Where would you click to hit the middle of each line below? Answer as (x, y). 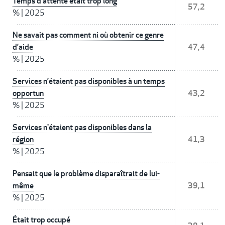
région (23, 140)
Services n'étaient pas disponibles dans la (82, 128)
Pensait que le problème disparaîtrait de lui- (86, 174)
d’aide (23, 47)
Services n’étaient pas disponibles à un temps (89, 81)
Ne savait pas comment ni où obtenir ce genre (88, 35)
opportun (28, 93)
